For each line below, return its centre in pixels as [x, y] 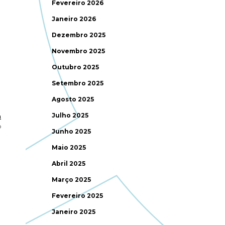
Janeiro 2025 [74, 212]
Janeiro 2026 [74, 19]
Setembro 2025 [78, 83]
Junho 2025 [72, 131]
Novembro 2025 [79, 51]
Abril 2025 [69, 163]
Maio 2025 [69, 147]
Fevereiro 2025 [78, 196]
